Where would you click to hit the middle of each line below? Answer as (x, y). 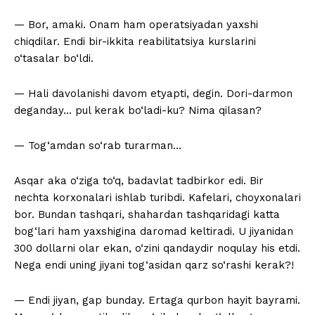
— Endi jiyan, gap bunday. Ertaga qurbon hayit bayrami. (157, 301)
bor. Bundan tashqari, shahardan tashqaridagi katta (147, 215)
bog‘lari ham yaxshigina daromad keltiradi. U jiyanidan (154, 232)
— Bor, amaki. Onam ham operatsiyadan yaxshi (136, 25)
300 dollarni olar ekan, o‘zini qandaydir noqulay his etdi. (157, 249)
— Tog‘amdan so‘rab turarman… (98, 146)
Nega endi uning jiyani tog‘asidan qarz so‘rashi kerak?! (154, 265)
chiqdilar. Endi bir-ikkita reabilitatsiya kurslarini (135, 42)
